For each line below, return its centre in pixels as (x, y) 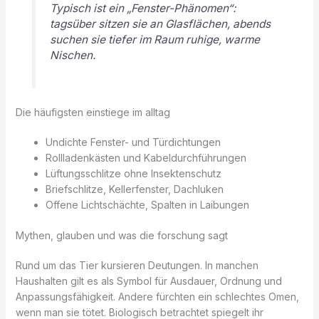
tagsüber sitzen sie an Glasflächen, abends (160, 23)
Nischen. (72, 55)
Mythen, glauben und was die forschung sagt (121, 236)
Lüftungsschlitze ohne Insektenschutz (133, 174)
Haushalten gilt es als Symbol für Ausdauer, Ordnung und (148, 281)
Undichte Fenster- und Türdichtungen (133, 142)
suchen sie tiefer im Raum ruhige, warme (155, 39)
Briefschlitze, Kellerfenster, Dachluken (134, 189)
